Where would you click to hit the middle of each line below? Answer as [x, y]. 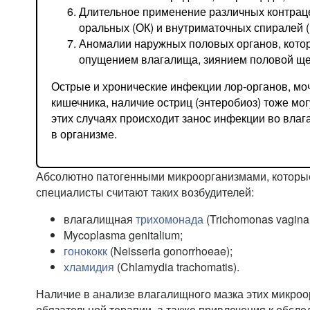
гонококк [85, 251]
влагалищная [100, 219]
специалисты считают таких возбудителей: [146, 192]
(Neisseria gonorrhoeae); [170, 251]
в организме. [85, 134]
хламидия [89, 267]
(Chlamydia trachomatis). [177, 267]
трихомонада [170, 219]
